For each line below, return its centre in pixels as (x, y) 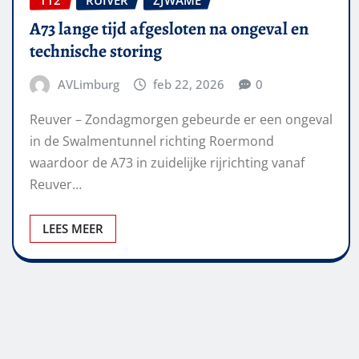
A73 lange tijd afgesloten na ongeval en (169, 29)
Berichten (67, 309)
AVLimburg (88, 85)
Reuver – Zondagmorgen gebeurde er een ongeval (181, 119)
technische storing (96, 52)
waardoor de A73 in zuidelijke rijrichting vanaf (167, 162)
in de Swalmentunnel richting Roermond (152, 141)
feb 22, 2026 (189, 85)
